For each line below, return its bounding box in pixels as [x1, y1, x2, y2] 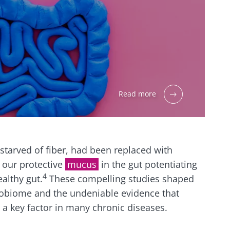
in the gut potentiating [101, 158, 197, 170]
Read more [119, 89, 156, 99]
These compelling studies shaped [47, 172, 194, 185]
